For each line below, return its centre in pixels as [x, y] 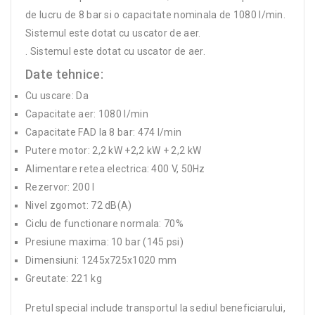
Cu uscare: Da [57, 95]
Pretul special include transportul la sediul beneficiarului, [155, 308]
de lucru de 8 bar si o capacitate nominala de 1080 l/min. [156, 14]
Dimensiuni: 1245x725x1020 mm [101, 260]
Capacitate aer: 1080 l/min [87, 114]
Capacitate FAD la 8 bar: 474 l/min [104, 132]
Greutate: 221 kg [64, 278]
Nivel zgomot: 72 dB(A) [79, 205]
